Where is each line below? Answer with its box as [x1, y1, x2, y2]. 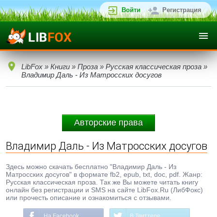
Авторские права [74, 118, 143, 127]
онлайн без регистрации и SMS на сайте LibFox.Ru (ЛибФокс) [6, 186, 203, 194]
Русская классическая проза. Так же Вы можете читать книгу [6, 178, 198, 186]
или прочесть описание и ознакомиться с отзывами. [6, 194, 171, 201]
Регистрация [162, 6, 201, 14]
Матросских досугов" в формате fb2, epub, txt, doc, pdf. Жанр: [6, 170, 202, 178]
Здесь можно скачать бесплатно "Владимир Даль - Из [6, 163, 176, 170]
